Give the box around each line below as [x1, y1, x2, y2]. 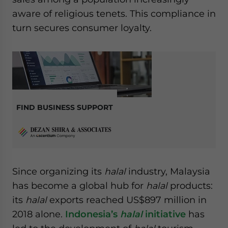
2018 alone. [12, 209, 65, 219]
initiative [145, 209, 186, 219]
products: [167, 180, 213, 191]
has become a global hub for [12, 180, 146, 191]
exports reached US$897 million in [47, 194, 207, 205]
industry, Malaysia [128, 166, 210, 177]
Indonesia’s [65, 209, 120, 219]
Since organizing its [12, 166, 104, 177]
